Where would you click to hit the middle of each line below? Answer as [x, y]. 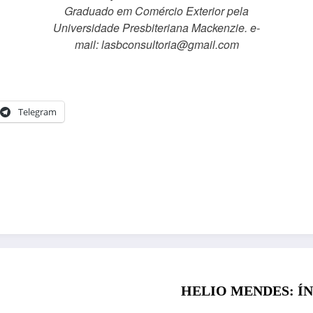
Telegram [37, 112]
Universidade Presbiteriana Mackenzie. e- [156, 28]
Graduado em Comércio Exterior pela [156, 11]
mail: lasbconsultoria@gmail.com [156, 45]
